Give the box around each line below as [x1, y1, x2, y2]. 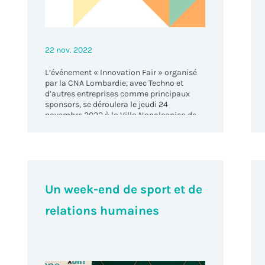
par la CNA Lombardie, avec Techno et [45, 78, 184, 89]
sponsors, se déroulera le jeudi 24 [45, 99, 169, 110]
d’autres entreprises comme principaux [45, 89, 190, 99]
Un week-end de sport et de [45, 182, 203, 196]
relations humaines [45, 203, 160, 218]
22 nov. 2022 [45, 45, 93, 56]
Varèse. [45, 121, 74, 131]
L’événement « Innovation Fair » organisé [45, 67, 198, 78]
